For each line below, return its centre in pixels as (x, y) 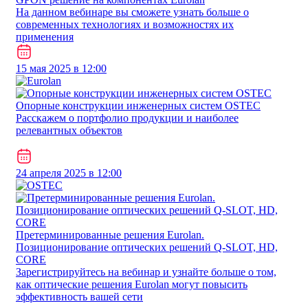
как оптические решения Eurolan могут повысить (132, 284)
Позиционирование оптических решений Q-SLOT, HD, (147, 247)
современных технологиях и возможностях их (125, 24)
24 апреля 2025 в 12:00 (69, 173)
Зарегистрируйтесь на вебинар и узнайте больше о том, (146, 272)
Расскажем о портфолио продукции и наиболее (127, 118)
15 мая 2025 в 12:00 (61, 68)
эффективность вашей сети (79, 296)
